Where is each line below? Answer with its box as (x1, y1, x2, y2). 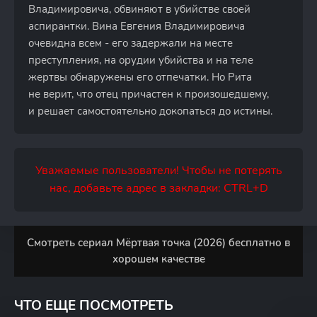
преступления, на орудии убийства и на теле (28, 53, 253, 67)
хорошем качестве (112, 252, 205, 266)
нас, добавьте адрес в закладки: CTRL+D (49, 180, 268, 196)
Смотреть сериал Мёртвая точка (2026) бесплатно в (27, 236, 290, 250)
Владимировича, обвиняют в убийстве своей (28, 2, 250, 16)
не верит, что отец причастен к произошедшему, (28, 87, 269, 101)
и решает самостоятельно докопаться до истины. (28, 104, 272, 118)
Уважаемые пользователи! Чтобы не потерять (35, 163, 282, 178)
